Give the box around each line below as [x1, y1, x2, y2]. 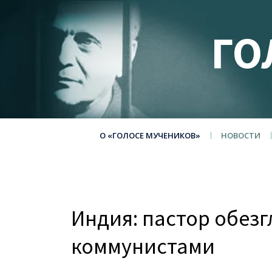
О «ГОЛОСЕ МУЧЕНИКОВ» [99, 130, 200, 141]
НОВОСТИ [220, 130, 260, 141]
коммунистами [71, 233, 215, 260]
